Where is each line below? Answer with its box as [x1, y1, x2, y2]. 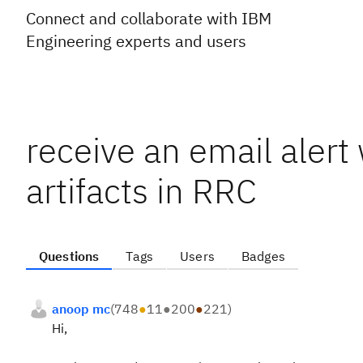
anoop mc [52, 301, 110, 317]
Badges [241, 248, 285, 264]
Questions [39, 248, 100, 264]
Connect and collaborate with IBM [26, 7, 271, 29]
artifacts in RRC [26, 169, 257, 213]
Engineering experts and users [26, 30, 246, 52]
